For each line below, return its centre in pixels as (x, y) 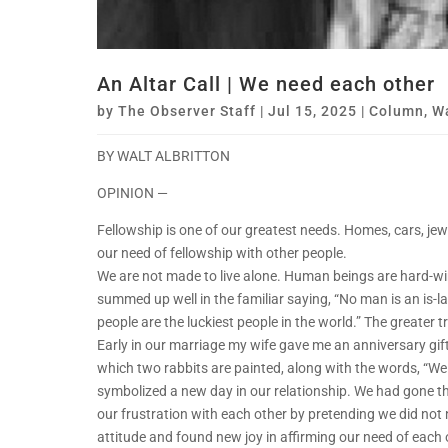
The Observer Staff (187, 111)
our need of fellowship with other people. (222, 253)
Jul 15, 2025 (312, 111)
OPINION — (132, 193)
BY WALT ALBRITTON (163, 156)
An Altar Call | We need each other (266, 84)
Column (396, 111)
